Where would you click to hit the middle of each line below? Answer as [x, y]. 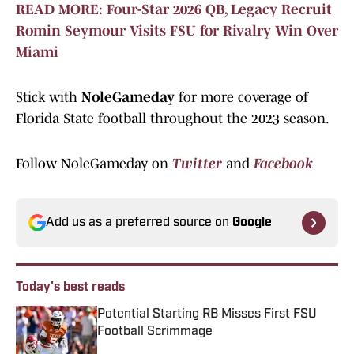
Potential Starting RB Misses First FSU [207, 315]
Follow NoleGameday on [94, 164]
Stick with [49, 98]
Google [252, 223]
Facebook [283, 164]
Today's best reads [70, 288]
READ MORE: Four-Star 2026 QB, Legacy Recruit [174, 10]
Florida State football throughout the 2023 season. [173, 119]
